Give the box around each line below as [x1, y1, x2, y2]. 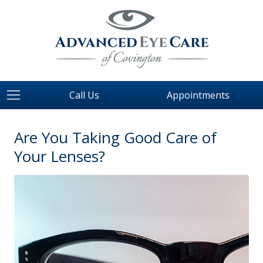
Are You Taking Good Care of [14, 127, 217, 148]
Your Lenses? [14, 146, 105, 167]
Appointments [167, 89, 230, 102]
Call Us [69, 89, 99, 102]
